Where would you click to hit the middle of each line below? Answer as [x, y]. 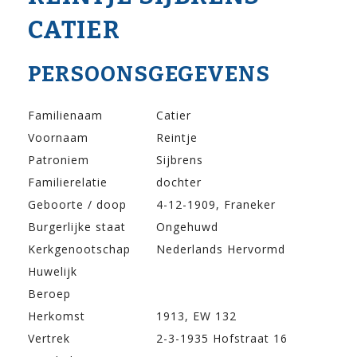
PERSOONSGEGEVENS [149, 75]
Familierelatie [68, 182]
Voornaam [58, 138]
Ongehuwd [187, 227]
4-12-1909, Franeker [216, 205]
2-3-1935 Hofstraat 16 [222, 339]
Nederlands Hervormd [221, 249]
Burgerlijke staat [77, 227]
